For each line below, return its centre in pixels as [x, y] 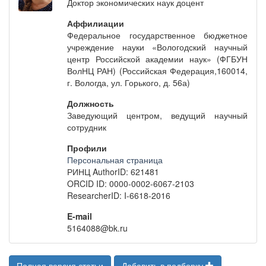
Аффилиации [96, 23]
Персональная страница [115, 160]
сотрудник [87, 127]
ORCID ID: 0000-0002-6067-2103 [131, 183]
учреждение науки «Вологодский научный [157, 47]
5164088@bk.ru [98, 228]
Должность [91, 103]
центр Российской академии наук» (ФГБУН [157, 59]
